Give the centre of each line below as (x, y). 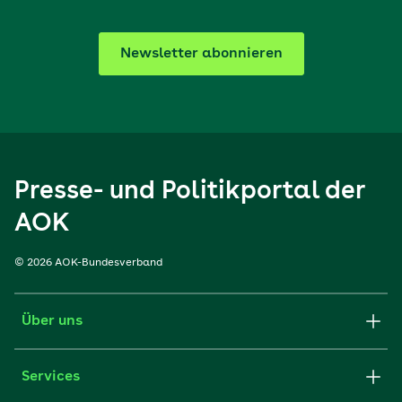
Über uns (52, 321)
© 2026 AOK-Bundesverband (88, 263)
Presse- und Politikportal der (189, 192)
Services (51, 377)
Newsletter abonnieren (201, 54)
